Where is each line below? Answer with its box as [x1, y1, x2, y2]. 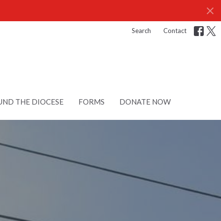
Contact [163, 27, 186, 35]
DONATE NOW [119, 97, 171, 107]
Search [132, 27, 151, 35]
